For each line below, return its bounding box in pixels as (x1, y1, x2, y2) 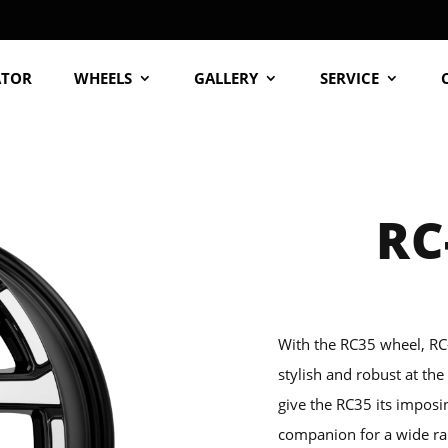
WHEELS (74, 68, 133, 88)
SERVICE (320, 68, 380, 88)
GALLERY (194, 68, 259, 88)
